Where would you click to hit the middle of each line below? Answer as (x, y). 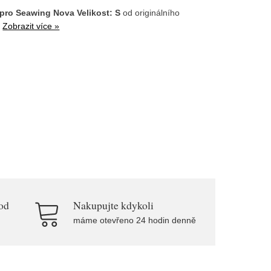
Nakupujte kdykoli (113, 205)
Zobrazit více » (31, 26)
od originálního (150, 12)
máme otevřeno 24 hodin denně (135, 220)
